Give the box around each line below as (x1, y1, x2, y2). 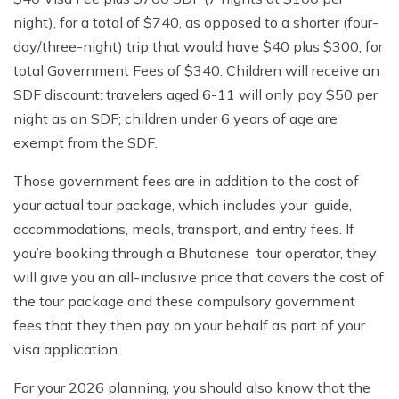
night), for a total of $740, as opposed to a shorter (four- (13, 13, 379, 32)
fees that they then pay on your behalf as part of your (13, 316, 365, 335)
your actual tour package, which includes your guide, (13, 196, 352, 215)
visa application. (13, 340, 120, 359)
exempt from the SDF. (13, 134, 158, 152)
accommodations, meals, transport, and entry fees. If (13, 220, 354, 239)
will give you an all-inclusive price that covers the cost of (13, 268, 384, 287)
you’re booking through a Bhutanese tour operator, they (13, 244, 377, 263)
